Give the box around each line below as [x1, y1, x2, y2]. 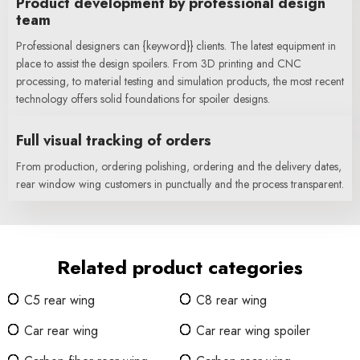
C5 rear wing [24, 291, 95, 309]
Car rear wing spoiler [196, 321, 310, 340]
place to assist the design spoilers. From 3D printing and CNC [16, 55, 301, 72]
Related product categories [57, 253, 303, 281]
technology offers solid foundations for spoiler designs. [16, 91, 270, 107]
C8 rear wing [196, 291, 267, 309]
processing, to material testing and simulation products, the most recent [16, 73, 344, 89]
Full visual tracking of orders [16, 130, 211, 151]
